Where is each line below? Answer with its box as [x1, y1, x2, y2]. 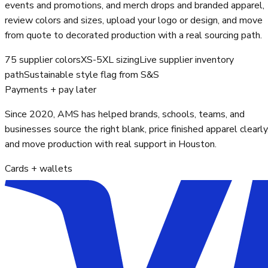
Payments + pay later [5, 83, 96, 97]
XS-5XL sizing [81, 53, 139, 67]
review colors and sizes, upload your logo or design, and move [5, 14, 263, 28]
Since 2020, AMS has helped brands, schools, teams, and [5, 108, 245, 121]
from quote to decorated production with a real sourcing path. [5, 29, 262, 42]
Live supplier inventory [139, 53, 234, 67]
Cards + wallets [5, 162, 72, 176]
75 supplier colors [5, 53, 81, 67]
